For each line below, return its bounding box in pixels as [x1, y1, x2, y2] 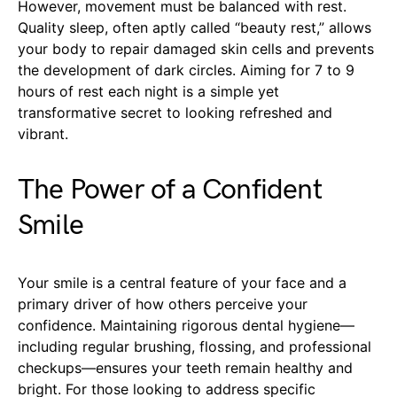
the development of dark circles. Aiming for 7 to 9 [18, 61, 354, 80]
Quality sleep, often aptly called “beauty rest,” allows [18, 19, 371, 37]
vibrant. [18, 125, 68, 144]
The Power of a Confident [18, 173, 322, 208]
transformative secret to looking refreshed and [18, 104, 332, 122]
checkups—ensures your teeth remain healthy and [18, 359, 353, 378]
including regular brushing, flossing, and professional [18, 338, 371, 356]
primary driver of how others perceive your [18, 295, 307, 314]
